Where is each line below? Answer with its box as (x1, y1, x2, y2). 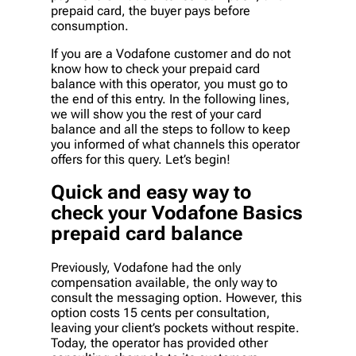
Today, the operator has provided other (51, 335, 268, 351)
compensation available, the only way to (51, 275, 277, 291)
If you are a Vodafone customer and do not (51, 45, 291, 61)
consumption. (51, 17, 129, 33)
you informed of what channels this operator (51, 136, 300, 152)
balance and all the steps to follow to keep (51, 121, 290, 137)
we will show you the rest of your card (51, 106, 261, 122)
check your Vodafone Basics (51, 202, 303, 225)
